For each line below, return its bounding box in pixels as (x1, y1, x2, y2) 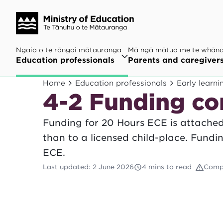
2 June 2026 (93, 163, 134, 171)
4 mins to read (142, 163, 192, 171)
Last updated (43, 163, 89, 171)
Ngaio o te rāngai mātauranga (16, 46, 121, 54)
